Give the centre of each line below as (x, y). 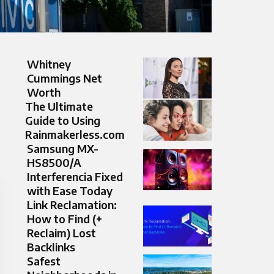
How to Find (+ (65, 219)
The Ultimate (59, 106)
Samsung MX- (63, 149)
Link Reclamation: (72, 205)
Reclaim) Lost (61, 233)
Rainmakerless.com (75, 135)
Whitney (49, 64)
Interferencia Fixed (75, 177)
